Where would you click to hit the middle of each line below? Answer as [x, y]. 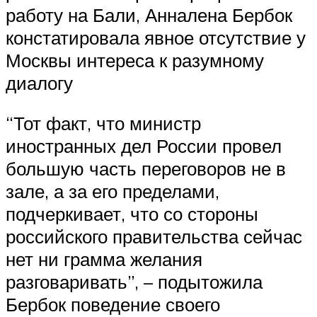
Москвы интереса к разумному [135, 60]
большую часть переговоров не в [146, 169]
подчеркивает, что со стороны [132, 214]
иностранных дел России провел [144, 146]
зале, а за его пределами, [113, 191]
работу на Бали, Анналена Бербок [149, 15]
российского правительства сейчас [154, 237]
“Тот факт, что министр [103, 123]
